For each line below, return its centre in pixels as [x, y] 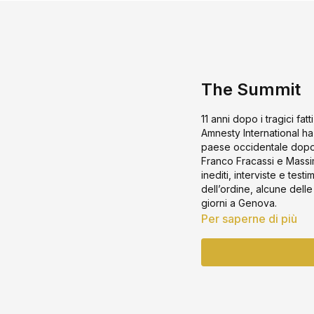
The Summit [251, 89]
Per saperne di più [250, 219]
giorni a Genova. [239, 203]
